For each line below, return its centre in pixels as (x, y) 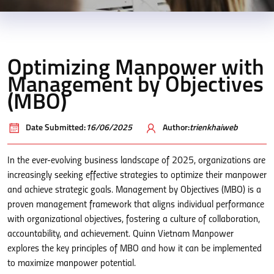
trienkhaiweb (214, 128)
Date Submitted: (56, 128)
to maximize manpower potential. (72, 264)
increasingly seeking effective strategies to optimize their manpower (137, 176)
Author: (176, 128)
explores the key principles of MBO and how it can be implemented (135, 249)
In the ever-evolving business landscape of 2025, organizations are (136, 161)
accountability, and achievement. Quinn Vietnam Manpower (120, 234)
